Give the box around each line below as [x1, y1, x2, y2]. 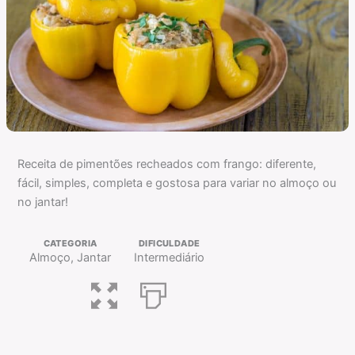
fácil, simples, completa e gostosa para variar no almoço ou [17, 176, 337, 191]
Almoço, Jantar [29, 250, 112, 265]
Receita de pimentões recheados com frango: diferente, [17, 157, 317, 172]
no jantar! [17, 195, 69, 210]
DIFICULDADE [138, 237, 200, 249]
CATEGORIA [43, 237, 97, 249]
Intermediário [134, 250, 205, 265]
